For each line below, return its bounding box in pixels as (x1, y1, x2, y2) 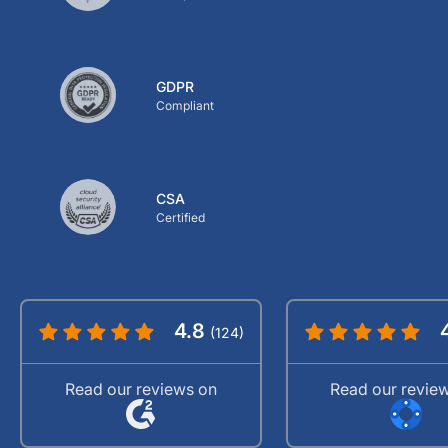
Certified (156, 209, 205, 225)
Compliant (156, 97, 214, 113)
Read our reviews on (64, 379, 217, 399)
